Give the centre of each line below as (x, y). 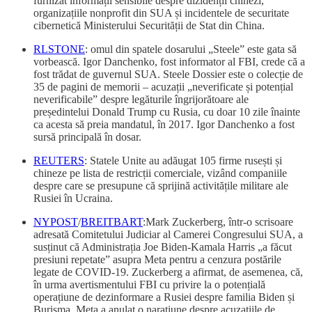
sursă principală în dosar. (87, 136)
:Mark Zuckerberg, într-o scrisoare (218, 221)
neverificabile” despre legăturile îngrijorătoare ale (141, 99)
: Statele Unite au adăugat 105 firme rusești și (183, 160)
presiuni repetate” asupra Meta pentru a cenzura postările (157, 259)
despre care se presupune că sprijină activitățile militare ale (161, 185)
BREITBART (112, 221)
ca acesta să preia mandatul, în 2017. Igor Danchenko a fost (164, 124)
